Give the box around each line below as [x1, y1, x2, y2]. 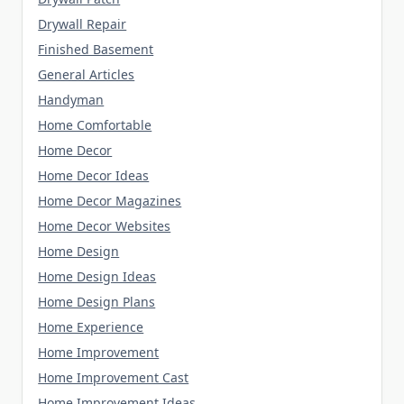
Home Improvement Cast [38, 368, 189, 386]
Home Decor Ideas [38, 166, 150, 184]
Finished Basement [38, 40, 154, 58]
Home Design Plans [38, 292, 156, 310]
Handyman [38, 90, 105, 108]
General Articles [38, 65, 135, 83]
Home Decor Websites [38, 216, 171, 234]
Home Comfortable [38, 115, 152, 133]
